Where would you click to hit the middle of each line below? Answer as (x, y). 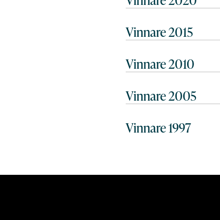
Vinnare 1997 (158, 128)
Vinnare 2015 (159, 32)
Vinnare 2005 (161, 96)
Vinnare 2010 (160, 64)
